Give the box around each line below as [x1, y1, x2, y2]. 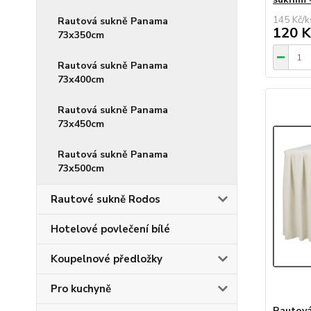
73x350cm [58, 28, 104, 42]
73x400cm [58, 73, 104, 86]
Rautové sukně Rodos [51, 192, 160, 206]
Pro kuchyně [51, 282, 111, 296]
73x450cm [58, 117, 104, 131]
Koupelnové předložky [51, 252, 162, 266]
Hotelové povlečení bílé [51, 222, 170, 236]
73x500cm [58, 162, 104, 175]
